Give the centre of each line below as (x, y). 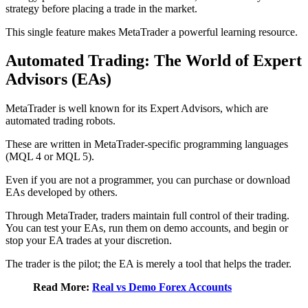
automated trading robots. (60, 121)
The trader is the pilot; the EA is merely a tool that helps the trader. (148, 264)
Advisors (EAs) (58, 79)
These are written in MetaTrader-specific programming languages (147, 144)
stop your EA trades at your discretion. (89, 241)
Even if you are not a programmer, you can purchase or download (148, 180)
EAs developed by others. (62, 192)
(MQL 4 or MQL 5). (50, 157)
